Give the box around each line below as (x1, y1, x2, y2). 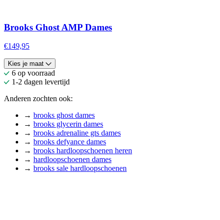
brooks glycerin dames (33, 120, 103, 129)
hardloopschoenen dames (33, 155, 111, 164)
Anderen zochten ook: (4, 94, 73, 103)
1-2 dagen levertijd (12, 78, 70, 86)
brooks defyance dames (33, 137, 106, 146)
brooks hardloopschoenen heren (33, 146, 132, 155)
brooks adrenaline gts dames (33, 129, 121, 137)
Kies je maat (8, 60, 44, 68)
